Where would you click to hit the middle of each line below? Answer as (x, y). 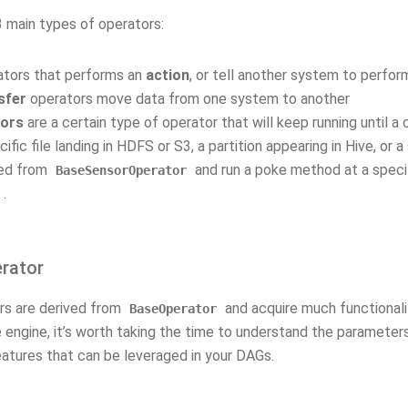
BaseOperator (173, 309)
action (168, 75)
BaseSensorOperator (121, 170)
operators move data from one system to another (188, 99)
